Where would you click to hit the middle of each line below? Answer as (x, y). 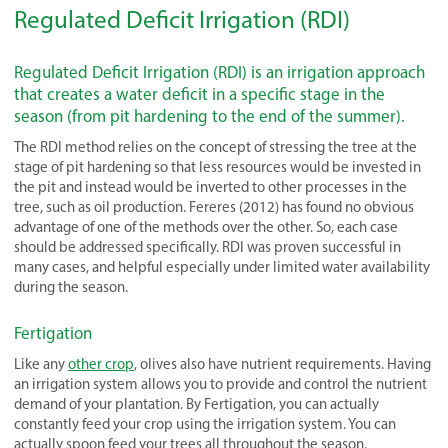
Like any (41, 363)
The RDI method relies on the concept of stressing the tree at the (215, 146)
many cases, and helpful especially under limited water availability (222, 266)
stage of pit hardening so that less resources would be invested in (217, 166)
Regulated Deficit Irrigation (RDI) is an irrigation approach (219, 71)
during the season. (71, 286)
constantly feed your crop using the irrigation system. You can (205, 423)
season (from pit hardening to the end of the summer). (209, 115)
